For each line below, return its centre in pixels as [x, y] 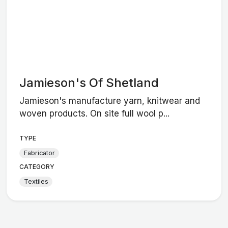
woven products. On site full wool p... [95, 113]
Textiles [36, 181]
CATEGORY [37, 166]
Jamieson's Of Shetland [89, 83]
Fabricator [39, 153]
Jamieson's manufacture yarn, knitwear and [110, 101]
